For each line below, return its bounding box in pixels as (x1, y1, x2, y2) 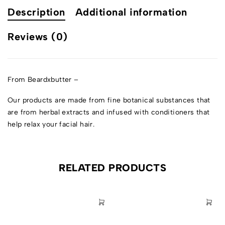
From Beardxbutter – (8, 75, 79, 84)
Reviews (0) (8, 30, 68, 43)
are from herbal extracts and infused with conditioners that (8, 107, 210, 117)
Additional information (75, 6, 187, 18)
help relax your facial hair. (8, 120, 95, 129)
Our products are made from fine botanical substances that (8, 95, 210, 104)
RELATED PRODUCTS (59, 161, 166, 174)
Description (8, 6, 65, 18)
